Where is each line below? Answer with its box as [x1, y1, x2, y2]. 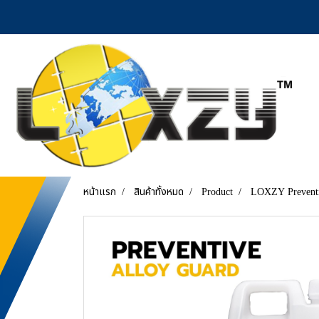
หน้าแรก [83, 184, 116, 199]
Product [202, 184, 233, 199]
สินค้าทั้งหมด [134, 184, 184, 199]
